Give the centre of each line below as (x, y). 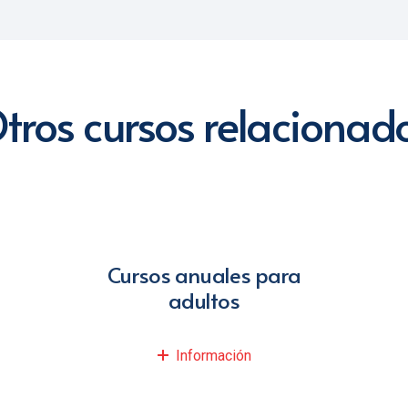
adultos (204, 301)
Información (213, 356)
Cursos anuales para (204, 275)
